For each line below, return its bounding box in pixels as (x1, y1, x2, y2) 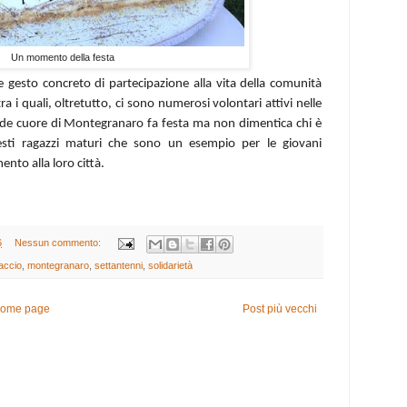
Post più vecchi (243, 302, 317, 315)
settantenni (94, 259, 143, 271)
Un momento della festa (11, 51, 114, 63)
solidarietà (148, 259, 193, 271)
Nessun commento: (14, 237, 104, 249)
